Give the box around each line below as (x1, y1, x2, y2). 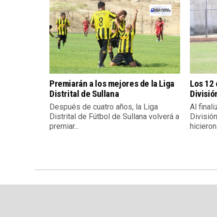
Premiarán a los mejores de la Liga (49, 78, 174, 90)
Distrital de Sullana (49, 88, 119, 100)
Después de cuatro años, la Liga (49, 102, 158, 112)
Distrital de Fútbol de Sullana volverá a (49, 112, 179, 122)
